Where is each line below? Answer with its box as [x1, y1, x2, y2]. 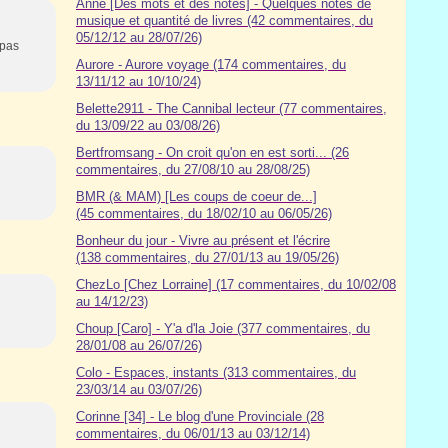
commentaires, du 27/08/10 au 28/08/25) [76, 162, 310, 177]
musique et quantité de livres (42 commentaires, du [76, 13, 373, 28]
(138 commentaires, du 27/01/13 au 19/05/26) [76, 250, 339, 265]
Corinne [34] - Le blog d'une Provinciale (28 [76, 409, 324, 424]
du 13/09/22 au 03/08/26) [76, 118, 220, 133]
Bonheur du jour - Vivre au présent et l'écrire [76, 233, 330, 248]
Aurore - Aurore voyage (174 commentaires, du [76, 57, 346, 72]
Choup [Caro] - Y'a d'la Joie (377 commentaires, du [76, 321, 370, 336]
